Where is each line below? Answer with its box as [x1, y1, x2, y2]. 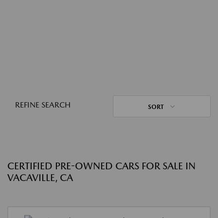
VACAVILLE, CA [7, 172, 73, 183]
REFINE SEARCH [15, 100, 71, 109]
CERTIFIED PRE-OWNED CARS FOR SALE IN [7, 160, 196, 172]
